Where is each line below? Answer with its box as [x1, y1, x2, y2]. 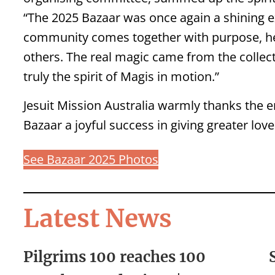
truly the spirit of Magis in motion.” [23, 68, 219, 85]
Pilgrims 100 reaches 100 [23, 247, 206, 267]
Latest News [23, 203, 172, 234]
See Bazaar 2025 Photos [23, 151, 158, 168]
